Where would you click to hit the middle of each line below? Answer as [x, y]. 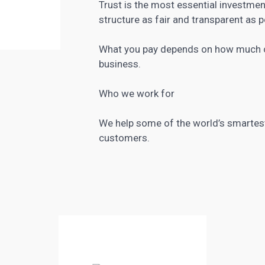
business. [120, 64]
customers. [125, 138]
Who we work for [137, 93]
